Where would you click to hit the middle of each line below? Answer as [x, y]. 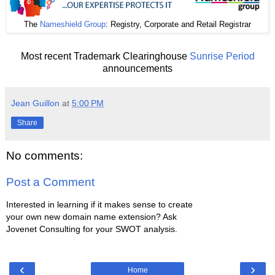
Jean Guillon [35, 103]
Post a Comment [50, 182]
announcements [137, 68]
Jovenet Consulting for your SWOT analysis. [92, 229]
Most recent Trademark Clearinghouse [105, 56]
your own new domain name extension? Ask [91, 216]
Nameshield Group [73, 24]
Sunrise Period [222, 56]
